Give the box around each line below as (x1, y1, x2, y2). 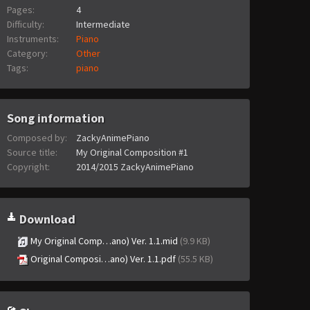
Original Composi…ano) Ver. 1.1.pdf (28, 253, 178, 266)
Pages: (7, 3, 35, 17)
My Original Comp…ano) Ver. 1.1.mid (28, 235, 180, 248)
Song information (7, 110, 104, 127)
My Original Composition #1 (75, 146, 188, 159)
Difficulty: (7, 18, 44, 31)
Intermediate (75, 18, 130, 31)
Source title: (7, 146, 57, 159)
